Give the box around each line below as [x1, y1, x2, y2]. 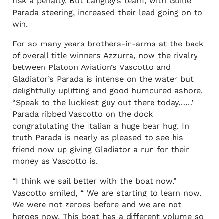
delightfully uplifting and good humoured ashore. [12, 86, 203, 96]
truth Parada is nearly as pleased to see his [12, 133, 183, 143]
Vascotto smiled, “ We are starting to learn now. [12, 188, 201, 197]
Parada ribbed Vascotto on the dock [12, 109, 153, 119]
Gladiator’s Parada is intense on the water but [12, 74, 194, 84]
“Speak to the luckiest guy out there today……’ [12, 98, 193, 108]
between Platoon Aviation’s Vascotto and [12, 63, 171, 72]
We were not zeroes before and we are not [12, 199, 181, 209]
